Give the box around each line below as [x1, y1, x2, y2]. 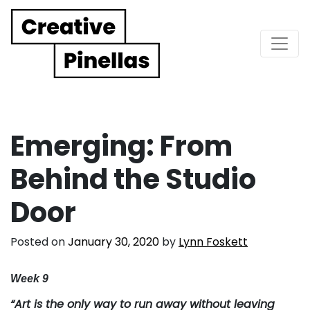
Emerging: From [10, 126, 232, 165]
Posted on [10, 233, 68, 250]
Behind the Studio [10, 159, 256, 199]
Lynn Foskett [179, 233, 248, 250]
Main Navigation [10, 39, 200, 71]
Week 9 [10, 272, 48, 284]
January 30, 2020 [68, 233, 159, 250]
